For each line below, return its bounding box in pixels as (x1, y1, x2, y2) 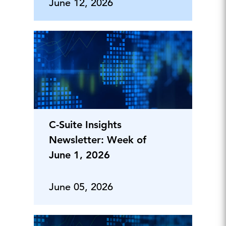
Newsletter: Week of (48, 134, 146, 146)
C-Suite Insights (48, 119, 122, 131)
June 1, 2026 (48, 149, 110, 161)
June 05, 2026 (48, 181, 113, 194)
